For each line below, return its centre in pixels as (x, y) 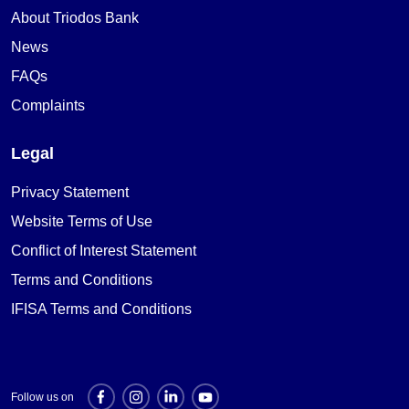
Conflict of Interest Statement (104, 250)
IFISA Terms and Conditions (101, 309)
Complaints (48, 105)
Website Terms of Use (82, 221)
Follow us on (42, 397)
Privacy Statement (70, 192)
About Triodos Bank (75, 17)
